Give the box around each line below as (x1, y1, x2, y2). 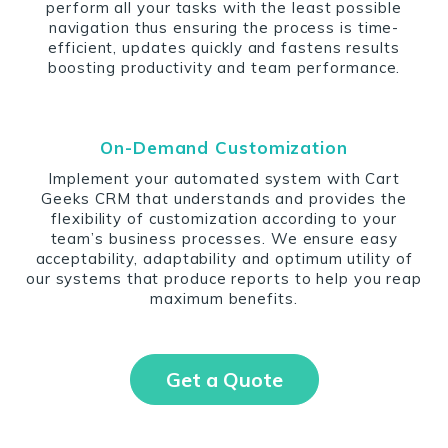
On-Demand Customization (100, 137, 348, 158)
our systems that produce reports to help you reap (25, 269, 423, 288)
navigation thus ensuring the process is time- (48, 18, 400, 37)
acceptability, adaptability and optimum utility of (35, 249, 413, 268)
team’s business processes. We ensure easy (50, 229, 398, 248)
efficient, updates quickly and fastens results (48, 38, 400, 57)
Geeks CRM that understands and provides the (41, 189, 407, 208)
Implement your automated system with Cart (48, 169, 400, 188)
